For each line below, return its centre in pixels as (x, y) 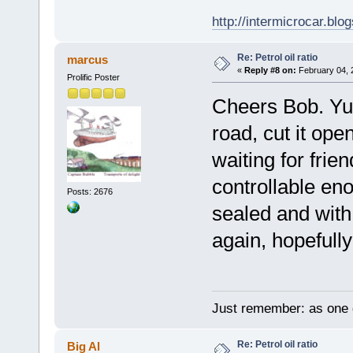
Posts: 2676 (89, 192)
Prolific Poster (93, 77)
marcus (88, 59)
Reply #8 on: (270, 70)
